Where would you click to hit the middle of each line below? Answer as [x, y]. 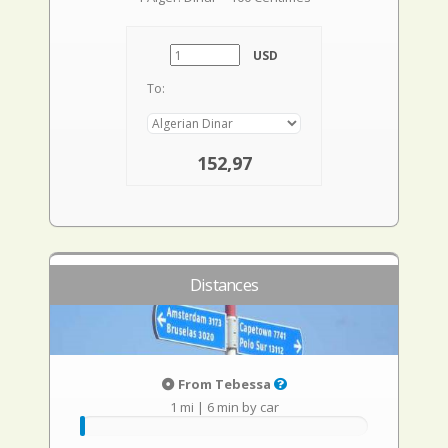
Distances [224, 284]
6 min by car [242, 407]
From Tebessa [224, 384]
